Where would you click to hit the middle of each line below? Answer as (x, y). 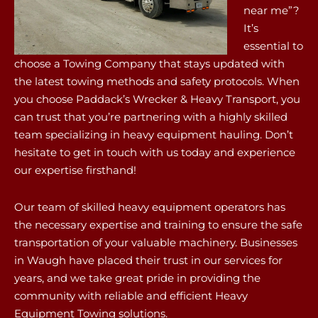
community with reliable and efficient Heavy (131, 295)
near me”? (271, 11)
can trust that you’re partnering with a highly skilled (151, 117)
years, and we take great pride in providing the (137, 278)
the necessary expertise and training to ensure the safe (158, 224)
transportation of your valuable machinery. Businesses (156, 242)
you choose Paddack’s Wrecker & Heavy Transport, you (157, 99)
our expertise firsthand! (75, 170)
